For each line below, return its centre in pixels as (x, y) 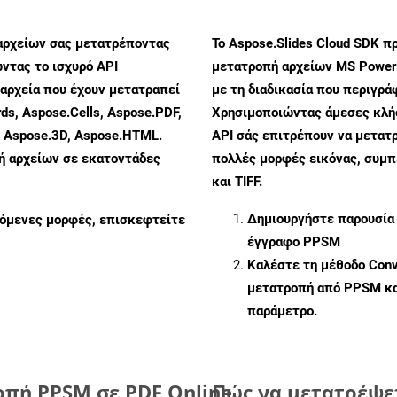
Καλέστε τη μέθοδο (308, 265)
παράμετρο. (282, 311)
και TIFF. (237, 181)
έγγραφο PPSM (294, 241)
